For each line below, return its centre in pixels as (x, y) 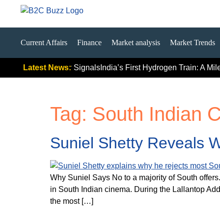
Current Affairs (44, 42)
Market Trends (192, 42)
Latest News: (47, 68)
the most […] (72, 201)
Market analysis (136, 42)
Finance (89, 42)
